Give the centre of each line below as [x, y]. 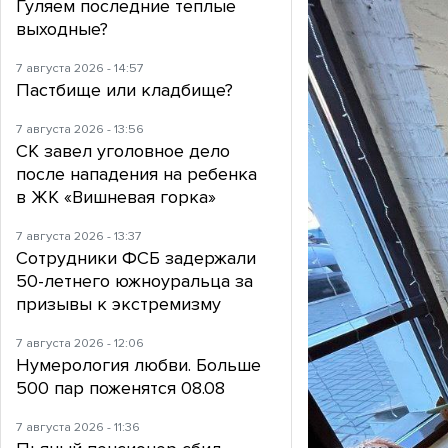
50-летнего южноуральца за [134, 281]
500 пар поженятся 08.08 [120, 388]
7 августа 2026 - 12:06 [80, 343]
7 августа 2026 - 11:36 [78, 427]
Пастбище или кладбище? [124, 90]
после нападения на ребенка [136, 174]
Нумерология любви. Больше [138, 365]
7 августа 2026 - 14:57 [80, 68]
